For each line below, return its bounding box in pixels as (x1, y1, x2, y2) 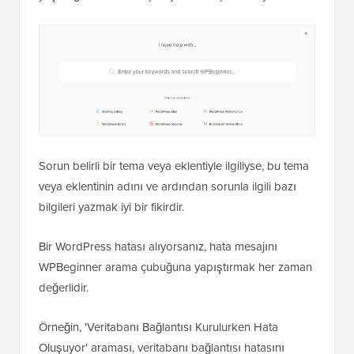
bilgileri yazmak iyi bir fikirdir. (39, 198, 184, 217)
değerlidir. (39, 279, 88, 297)
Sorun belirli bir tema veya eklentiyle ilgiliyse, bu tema (39, 157, 309, 175)
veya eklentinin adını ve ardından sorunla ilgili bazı (39, 178, 296, 196)
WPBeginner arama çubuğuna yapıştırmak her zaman (39, 258, 312, 277)
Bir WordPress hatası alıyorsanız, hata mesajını (39, 238, 277, 256)
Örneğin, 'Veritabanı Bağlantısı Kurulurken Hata (39, 318, 278, 337)
